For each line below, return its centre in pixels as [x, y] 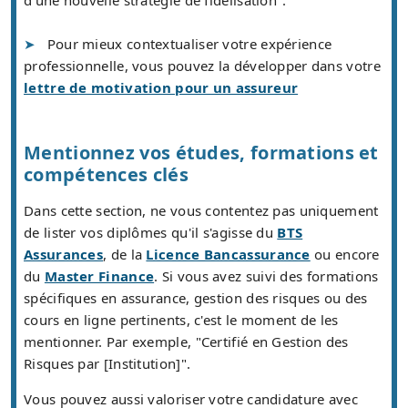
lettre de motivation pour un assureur [161, 88]
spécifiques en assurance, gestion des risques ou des [196, 298]
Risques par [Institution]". [107, 364]
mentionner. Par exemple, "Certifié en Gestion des [186, 342]
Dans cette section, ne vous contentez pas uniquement [201, 211]
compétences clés [106, 175]
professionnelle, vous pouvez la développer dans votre [202, 66]
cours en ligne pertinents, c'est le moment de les [181, 320]
